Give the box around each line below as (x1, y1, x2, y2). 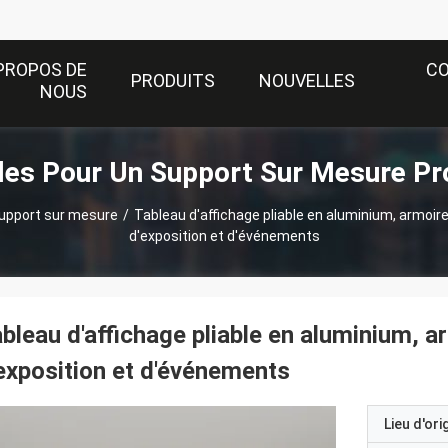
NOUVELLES (259, 70, 355, 92)
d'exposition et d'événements (128, 228, 320, 244)
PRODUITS (131, 70, 215, 92)
